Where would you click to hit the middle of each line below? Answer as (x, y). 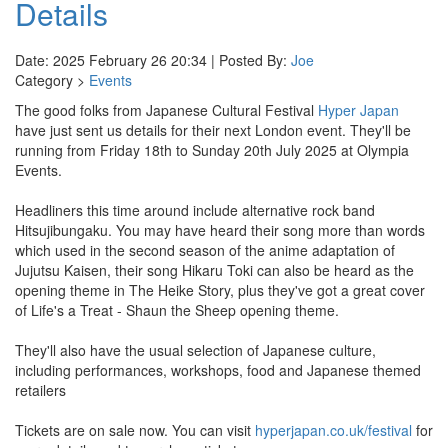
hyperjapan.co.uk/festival (333, 430)
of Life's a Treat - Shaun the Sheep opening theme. (177, 310)
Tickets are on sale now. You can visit (135, 430)
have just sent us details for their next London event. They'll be (213, 130)
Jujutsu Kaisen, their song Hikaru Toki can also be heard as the (214, 270)
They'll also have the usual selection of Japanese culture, (195, 350)
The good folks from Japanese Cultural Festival (166, 110)
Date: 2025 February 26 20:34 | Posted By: (153, 60)
